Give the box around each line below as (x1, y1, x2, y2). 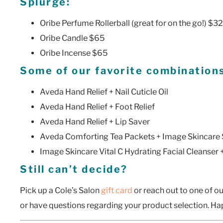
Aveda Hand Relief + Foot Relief (40, 102, 155, 111)
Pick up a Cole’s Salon (20, 185, 101, 195)
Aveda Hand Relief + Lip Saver (40, 116, 150, 126)
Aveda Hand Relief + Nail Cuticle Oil (40, 87, 168, 97)
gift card (101, 185, 132, 195)
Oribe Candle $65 (40, 33, 105, 43)
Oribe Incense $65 (40, 48, 108, 58)
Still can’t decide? (20, 163, 128, 175)
